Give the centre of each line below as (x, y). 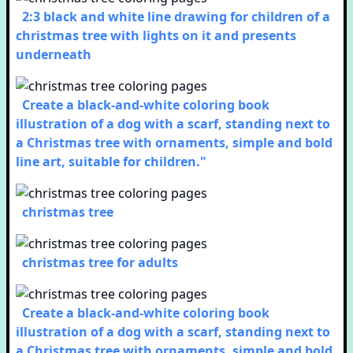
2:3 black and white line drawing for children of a (176, 17)
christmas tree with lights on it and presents (156, 35)
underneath (54, 54)
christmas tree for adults (100, 262)
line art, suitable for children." (111, 162)
